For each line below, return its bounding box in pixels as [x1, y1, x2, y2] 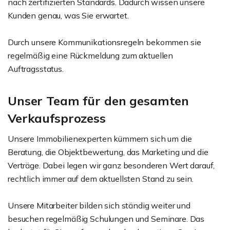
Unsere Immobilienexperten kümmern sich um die [8, 133, 192, 144]
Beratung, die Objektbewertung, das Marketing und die [8, 147, 208, 157]
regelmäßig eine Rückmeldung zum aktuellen [8, 50, 174, 61]
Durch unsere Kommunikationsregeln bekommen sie [8, 37, 201, 47]
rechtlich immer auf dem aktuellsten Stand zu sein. [8, 174, 194, 184]
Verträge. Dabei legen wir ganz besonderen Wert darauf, [8, 160, 215, 170]
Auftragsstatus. [8, 64, 64, 74]
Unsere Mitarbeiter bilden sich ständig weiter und [8, 200, 190, 210]
